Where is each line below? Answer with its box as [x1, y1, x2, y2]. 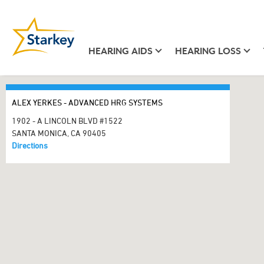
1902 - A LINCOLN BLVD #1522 [12, 115, 123, 126]
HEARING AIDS [88, 45, 153, 57]
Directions [12, 140, 48, 150]
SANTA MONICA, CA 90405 [12, 128, 106, 138]
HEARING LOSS [174, 45, 241, 57]
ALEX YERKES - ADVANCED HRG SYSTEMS [12, 97, 163, 107]
